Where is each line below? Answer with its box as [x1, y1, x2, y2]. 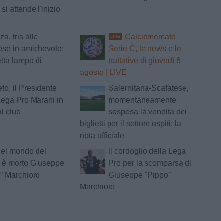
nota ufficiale [79, 131, 124, 140]
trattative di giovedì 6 [108, 56, 181, 65]
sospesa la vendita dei [108, 108, 187, 116]
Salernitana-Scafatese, [108, 84, 188, 93]
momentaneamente [108, 96, 176, 105]
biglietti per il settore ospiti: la [79, 119, 181, 128]
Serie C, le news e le [108, 44, 181, 53]
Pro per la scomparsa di [108, 159, 191, 168]
